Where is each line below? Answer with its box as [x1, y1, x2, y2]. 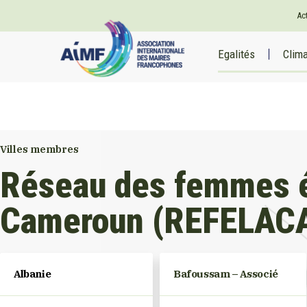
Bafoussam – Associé [173, 267, 278, 281]
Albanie [14, 267, 51, 281]
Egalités [218, 47, 256, 61]
